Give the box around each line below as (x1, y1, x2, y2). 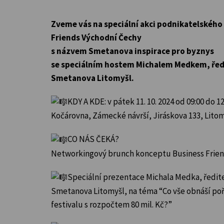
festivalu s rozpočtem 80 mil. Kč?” (51, 198, 172, 210)
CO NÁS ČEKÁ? (67, 133, 119, 145)
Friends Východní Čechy (51, 31, 141, 43)
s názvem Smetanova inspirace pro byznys (51, 45, 214, 56)
